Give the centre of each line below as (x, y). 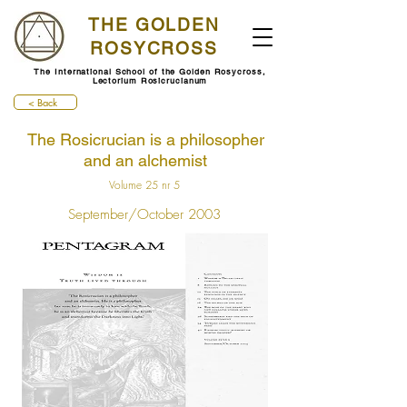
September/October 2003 (144, 214)
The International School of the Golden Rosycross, (150, 72)
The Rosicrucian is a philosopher (145, 139)
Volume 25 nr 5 (144, 185)
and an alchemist (145, 160)
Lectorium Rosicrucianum (150, 81)
